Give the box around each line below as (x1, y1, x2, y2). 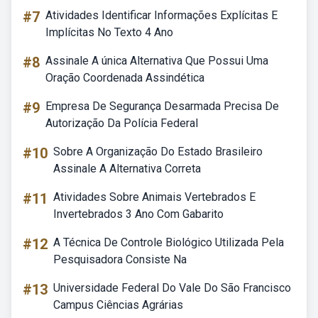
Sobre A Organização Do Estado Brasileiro (53, 145, 263, 158)
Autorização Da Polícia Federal (45, 116, 198, 130)
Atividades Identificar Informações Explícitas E (45, 9, 278, 22)
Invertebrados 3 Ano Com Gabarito (53, 207, 224, 221)
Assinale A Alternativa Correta (53, 162, 201, 175)
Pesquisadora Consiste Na (53, 253, 187, 266)
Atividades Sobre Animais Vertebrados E (53, 190, 256, 204)
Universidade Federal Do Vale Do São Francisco (53, 281, 291, 295)
